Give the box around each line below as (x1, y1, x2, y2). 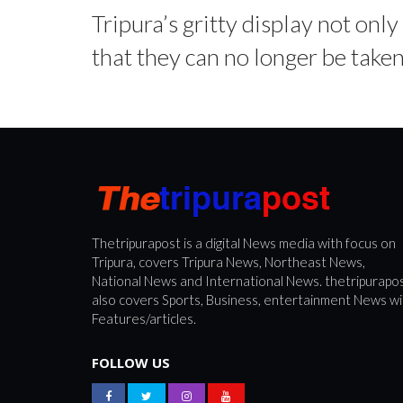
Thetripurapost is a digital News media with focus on (92, 234, 396, 251)
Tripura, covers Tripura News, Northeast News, (92, 253, 365, 270)
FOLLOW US (92, 353, 170, 372)
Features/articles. (92, 309, 196, 327)
